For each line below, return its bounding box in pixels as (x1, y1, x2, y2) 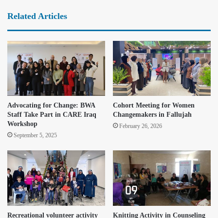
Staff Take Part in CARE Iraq (7, 111, 96, 119)
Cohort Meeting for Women (113, 102, 195, 109)
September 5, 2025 (14, 132, 57, 139)
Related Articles (7, 11, 67, 21)
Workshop (7, 120, 37, 128)
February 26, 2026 (119, 123, 162, 130)
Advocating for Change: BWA (7, 102, 95, 109)
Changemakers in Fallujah (113, 111, 192, 119)
